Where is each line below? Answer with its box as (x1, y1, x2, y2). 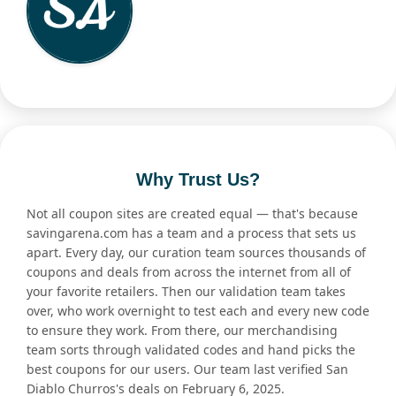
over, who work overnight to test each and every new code (27, 302, 369, 320)
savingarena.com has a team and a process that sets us (27, 225, 356, 242)
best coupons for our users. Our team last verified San (27, 361, 348, 378)
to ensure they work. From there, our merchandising (27, 322, 338, 339)
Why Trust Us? (136, 170, 260, 190)
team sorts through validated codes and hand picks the (27, 341, 355, 359)
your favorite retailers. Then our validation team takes (27, 283, 346, 301)
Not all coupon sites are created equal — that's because (27, 205, 358, 223)
